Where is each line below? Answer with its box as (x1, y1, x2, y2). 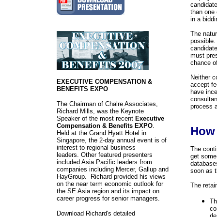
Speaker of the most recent (56, 115, 135, 122)
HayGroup (56, 173, 85, 180)
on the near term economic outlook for (56, 180, 163, 187)
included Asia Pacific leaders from (56, 158, 152, 166)
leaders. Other (56, 151, 98, 158)
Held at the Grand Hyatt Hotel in (56, 129, 146, 137)
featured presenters (98, 151, 153, 158)
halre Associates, (109, 100, 158, 108)
